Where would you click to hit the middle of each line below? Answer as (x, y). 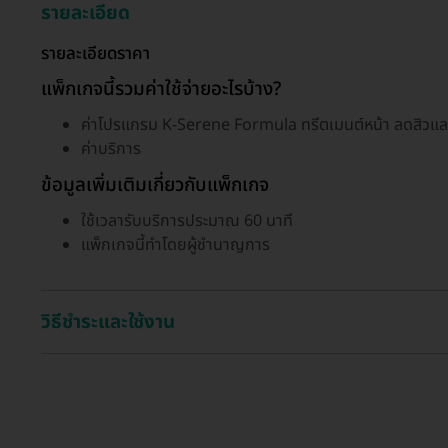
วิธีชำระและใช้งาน (108, 322)
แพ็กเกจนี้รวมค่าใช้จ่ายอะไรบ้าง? (161, 89)
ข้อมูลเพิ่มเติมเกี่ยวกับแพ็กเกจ (155, 185)
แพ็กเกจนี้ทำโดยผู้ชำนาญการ (175, 245)
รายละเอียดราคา (95, 54)
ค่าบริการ (111, 149)
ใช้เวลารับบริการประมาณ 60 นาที (187, 221)
